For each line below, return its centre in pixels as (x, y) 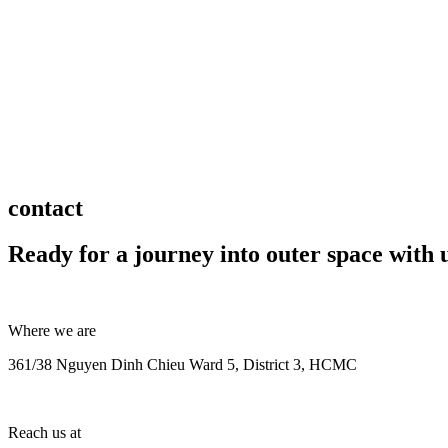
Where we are (52, 331)
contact (45, 207)
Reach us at (44, 433)
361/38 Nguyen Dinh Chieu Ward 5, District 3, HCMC (182, 365)
